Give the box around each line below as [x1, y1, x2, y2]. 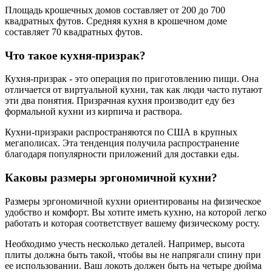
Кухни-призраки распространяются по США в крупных [5, 127, 237, 138]
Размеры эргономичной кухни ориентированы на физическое [5, 195, 261, 206]
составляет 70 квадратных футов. [5, 26, 143, 37]
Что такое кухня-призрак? [5, 49, 146, 62]
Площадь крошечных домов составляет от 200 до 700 [5, 4, 225, 15]
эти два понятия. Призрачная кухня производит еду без [5, 95, 234, 106]
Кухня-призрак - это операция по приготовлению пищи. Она [5, 73, 259, 84]
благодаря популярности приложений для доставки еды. [5, 149, 239, 160]
